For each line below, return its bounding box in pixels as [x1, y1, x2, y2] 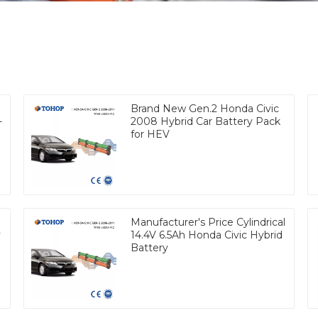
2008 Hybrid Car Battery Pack [131, 114, 281, 128]
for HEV [131, 127, 170, 141]
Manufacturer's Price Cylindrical [131, 215, 286, 229]
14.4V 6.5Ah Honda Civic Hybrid [131, 228, 283, 241]
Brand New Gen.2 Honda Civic [131, 102, 280, 115]
